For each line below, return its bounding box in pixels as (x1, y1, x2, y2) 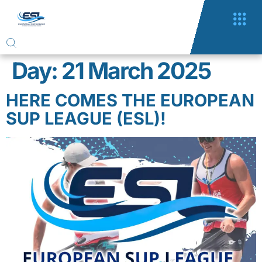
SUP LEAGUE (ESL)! (6, 108, 166, 129)
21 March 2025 (61, 57, 211, 84)
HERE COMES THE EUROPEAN (6, 90, 254, 111)
